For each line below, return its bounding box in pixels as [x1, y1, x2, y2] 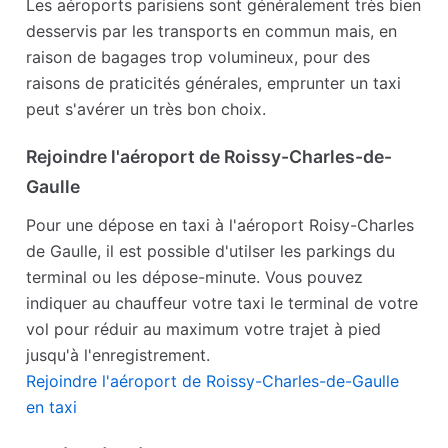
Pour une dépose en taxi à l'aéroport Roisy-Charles [26, 215, 415, 236]
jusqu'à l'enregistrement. [26, 345, 211, 366]
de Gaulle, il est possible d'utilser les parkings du [26, 241, 396, 262]
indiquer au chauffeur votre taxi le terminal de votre [26, 293, 419, 314]
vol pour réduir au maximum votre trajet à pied [26, 319, 382, 340]
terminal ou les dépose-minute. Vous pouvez [26, 267, 364, 288]
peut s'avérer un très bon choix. [26, 99, 267, 120]
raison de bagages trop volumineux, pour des [26, 47, 371, 68]
